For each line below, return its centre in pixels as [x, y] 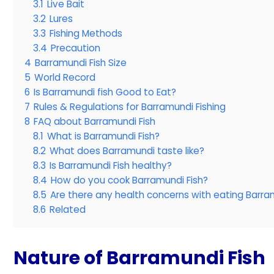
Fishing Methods [86, 33]
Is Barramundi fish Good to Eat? [105, 92]
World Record [65, 77]
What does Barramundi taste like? [127, 150]
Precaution [76, 48]
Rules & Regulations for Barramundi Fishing [130, 106]
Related [68, 209]
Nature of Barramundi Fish [139, 258]
